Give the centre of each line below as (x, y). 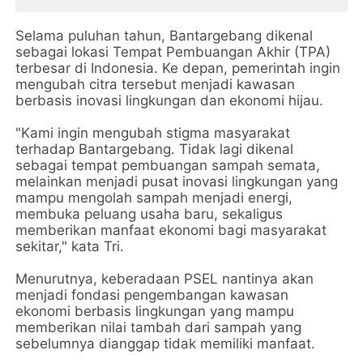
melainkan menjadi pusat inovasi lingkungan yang (177, 181)
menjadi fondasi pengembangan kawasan (152, 295)
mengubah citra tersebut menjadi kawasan (156, 84)
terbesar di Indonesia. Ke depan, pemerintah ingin (178, 68)
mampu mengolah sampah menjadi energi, (154, 198)
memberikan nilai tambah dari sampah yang (159, 327)
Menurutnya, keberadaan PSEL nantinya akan (165, 279)
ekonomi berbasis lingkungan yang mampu (155, 311)
